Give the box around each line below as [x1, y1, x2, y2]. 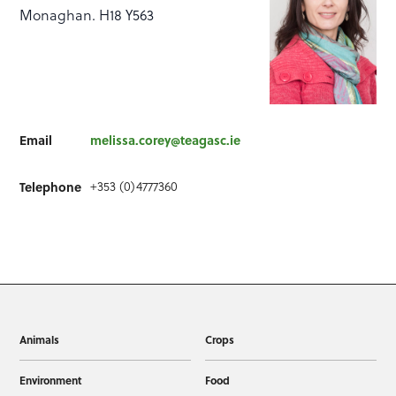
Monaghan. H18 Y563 [19, 4, 155, 26]
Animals [19, 331, 60, 347]
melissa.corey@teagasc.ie [90, 130, 241, 148]
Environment [19, 371, 83, 388]
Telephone [19, 177, 82, 195]
